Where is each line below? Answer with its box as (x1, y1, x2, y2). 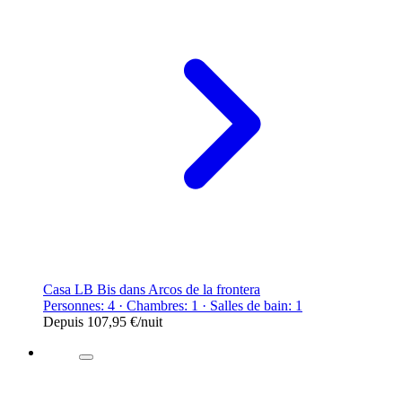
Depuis (43, 313, 87, 329)
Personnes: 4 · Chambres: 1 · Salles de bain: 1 (43, 297, 302, 313)
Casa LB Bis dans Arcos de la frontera (43, 281, 260, 297)
